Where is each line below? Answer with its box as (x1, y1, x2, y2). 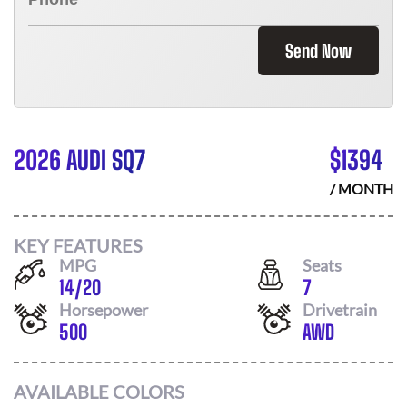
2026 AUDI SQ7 (14, 144, 146, 175)
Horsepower (59, 299, 148, 320)
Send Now (285, 40, 352, 62)
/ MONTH (330, 180, 393, 197)
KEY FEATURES (14, 233, 143, 256)
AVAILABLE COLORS (14, 381, 184, 402)
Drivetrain (303, 299, 377, 320)
